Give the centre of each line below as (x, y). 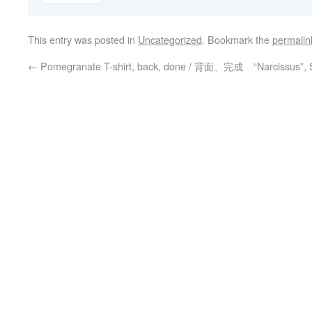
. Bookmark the (237, 39)
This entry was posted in (83, 39)
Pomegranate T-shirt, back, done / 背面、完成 (140, 66)
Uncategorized (170, 39)
